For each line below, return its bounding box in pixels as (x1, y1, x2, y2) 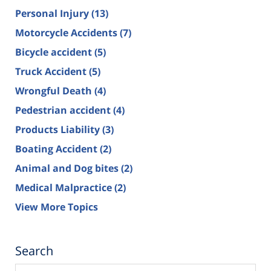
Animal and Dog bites (15, 161, 121, 175)
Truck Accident (15, 64, 89, 78)
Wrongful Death (15, 83, 94, 97)
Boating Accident (15, 142, 100, 155)
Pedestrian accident (15, 103, 113, 117)
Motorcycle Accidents (15, 25, 120, 39)
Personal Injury (15, 6, 91, 20)
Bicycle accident (15, 45, 94, 59)
